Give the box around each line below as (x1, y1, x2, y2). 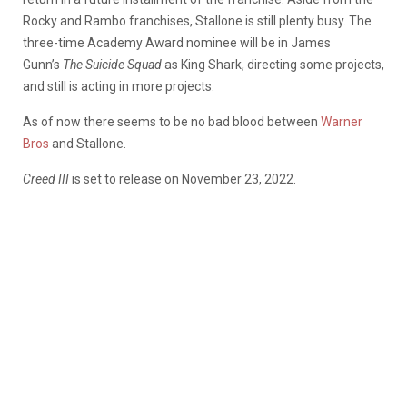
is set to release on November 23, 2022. (72, 171, 296, 186)
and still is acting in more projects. (23, 78, 214, 94)
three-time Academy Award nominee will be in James (23, 35, 331, 50)
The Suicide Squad (63, 56, 162, 72)
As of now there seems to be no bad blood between (23, 114, 321, 129)
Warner (321, 114, 362, 129)
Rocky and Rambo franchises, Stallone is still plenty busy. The (23, 13, 372, 28)
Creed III (23, 171, 72, 186)
